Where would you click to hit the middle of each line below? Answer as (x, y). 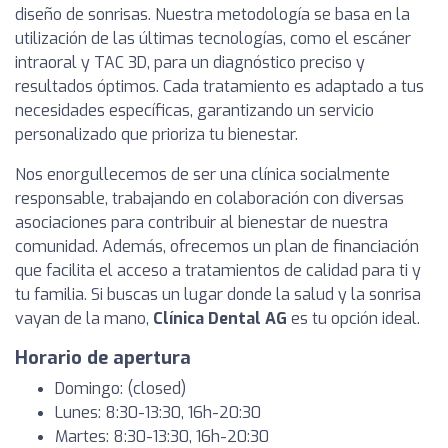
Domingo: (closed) (120, 388)
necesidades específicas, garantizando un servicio (194, 110)
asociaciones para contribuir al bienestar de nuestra (201, 222)
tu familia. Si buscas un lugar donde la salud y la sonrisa (218, 294)
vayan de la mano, (84, 318)
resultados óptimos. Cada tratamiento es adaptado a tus (219, 86)
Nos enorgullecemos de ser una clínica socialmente (202, 174)
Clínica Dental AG (220, 318)
